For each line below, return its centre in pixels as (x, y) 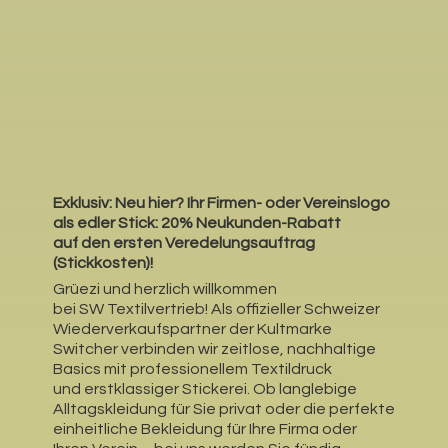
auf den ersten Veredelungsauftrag (183, 242)
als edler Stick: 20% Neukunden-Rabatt (196, 222)
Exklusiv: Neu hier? (118, 202)
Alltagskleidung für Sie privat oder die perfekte (223, 409)
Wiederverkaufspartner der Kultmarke (192, 329)
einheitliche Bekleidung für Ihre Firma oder (204, 429)
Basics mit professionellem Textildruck (192, 369)
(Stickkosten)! (102, 262)
